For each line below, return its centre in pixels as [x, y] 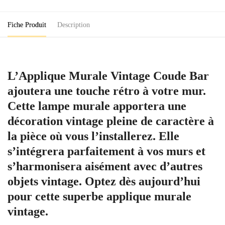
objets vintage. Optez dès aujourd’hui [104, 181]
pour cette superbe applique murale [99, 196]
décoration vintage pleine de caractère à [111, 121]
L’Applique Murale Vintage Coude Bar [108, 76]
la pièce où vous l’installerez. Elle [93, 136]
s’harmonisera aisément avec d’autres [105, 166]
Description [74, 25]
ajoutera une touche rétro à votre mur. [107, 91]
